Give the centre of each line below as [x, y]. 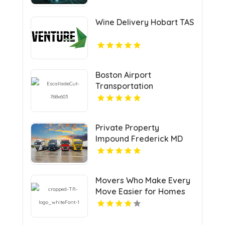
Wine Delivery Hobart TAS [144, 22]
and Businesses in [129, 202]
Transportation [124, 86]
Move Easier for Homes [140, 191]
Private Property [127, 127]
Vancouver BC [122, 213]
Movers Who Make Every [143, 180]
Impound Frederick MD [139, 138]
